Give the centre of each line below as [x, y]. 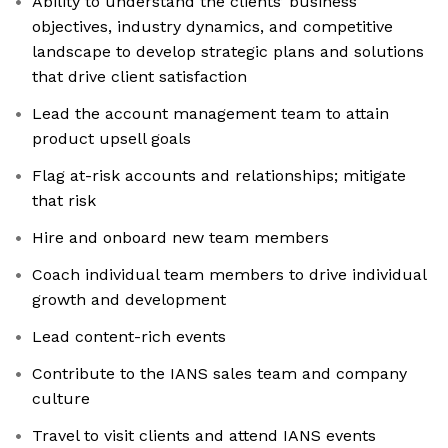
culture [61, 399]
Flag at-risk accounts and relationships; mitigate [219, 176]
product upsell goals [111, 139]
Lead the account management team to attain [210, 114]
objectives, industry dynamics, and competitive [212, 27]
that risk [64, 201]
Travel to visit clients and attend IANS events [204, 436]
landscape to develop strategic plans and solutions [228, 52]
